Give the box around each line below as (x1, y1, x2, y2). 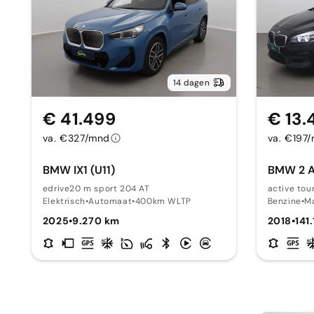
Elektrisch (42, 196, 86, 207)
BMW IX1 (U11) (42, 163, 115, 177)
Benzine (267, 196, 301, 207)
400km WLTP (135, 196, 191, 207)
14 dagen (172, 77, 210, 88)
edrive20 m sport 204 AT (42, 183, 150, 194)
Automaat (88, 196, 132, 207)
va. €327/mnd (42, 132, 110, 144)
